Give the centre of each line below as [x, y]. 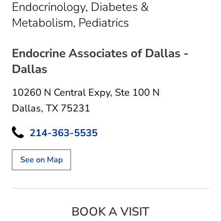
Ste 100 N [137, 92]
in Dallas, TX [161, 22]
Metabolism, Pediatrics [70, 22]
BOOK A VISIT [110, 211]
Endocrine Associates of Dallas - [100, 53]
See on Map [41, 160]
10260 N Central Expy [61, 92]
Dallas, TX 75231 [51, 108]
